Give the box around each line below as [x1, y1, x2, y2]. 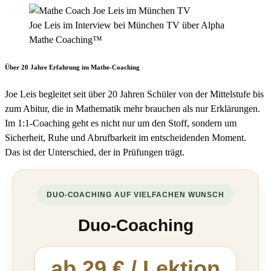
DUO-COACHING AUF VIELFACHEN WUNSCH [46, 190, 225, 199]
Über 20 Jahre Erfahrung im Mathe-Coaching [5, 63, 140, 71]
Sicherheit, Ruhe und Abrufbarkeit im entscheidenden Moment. [5, 132, 246, 143]
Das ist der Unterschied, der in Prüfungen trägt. [5, 146, 184, 157]
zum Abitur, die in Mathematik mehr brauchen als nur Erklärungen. [5, 103, 260, 114]
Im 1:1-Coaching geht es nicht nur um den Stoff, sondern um [5, 117, 237, 128]
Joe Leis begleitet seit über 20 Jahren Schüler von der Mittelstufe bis [5, 88, 264, 99]
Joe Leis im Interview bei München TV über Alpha [29, 19, 224, 30]
